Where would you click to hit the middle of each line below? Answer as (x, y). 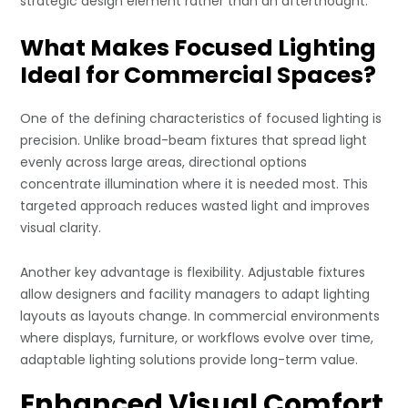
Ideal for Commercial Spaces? (199, 76)
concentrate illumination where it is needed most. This (194, 184)
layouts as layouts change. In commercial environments (200, 316)
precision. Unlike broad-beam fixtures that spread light (194, 141)
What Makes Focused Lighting (199, 48)
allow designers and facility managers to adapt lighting (195, 295)
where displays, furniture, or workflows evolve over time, (197, 338)
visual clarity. (61, 228)
